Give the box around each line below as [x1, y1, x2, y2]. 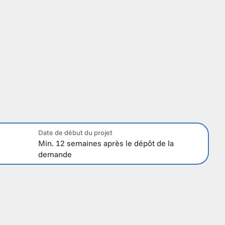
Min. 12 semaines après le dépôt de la [38, 138, 174, 148]
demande [38, 149, 74, 159]
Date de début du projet [38, 128, 113, 137]
